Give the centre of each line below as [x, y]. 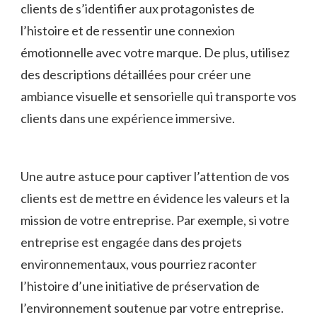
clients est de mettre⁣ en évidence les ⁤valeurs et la [155, 198]
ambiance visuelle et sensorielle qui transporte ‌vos [158, 96]
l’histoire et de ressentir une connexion [128, 30]
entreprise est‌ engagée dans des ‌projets [131, 242]
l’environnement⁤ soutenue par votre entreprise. [152, 307]
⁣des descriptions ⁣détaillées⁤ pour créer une [136, 74]
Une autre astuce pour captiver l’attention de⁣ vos [155, 176]
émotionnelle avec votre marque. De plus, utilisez [155, 52]
